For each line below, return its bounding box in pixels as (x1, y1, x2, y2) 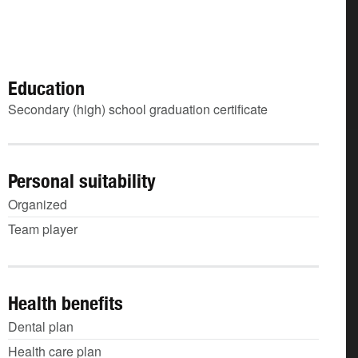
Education (8, 77, 85, 99)
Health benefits (8, 292, 123, 314)
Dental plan (8, 317, 74, 336)
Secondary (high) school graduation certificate (8, 100, 268, 118)
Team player (8, 220, 78, 238)
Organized (8, 195, 67, 213)
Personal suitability (8, 169, 156, 192)
